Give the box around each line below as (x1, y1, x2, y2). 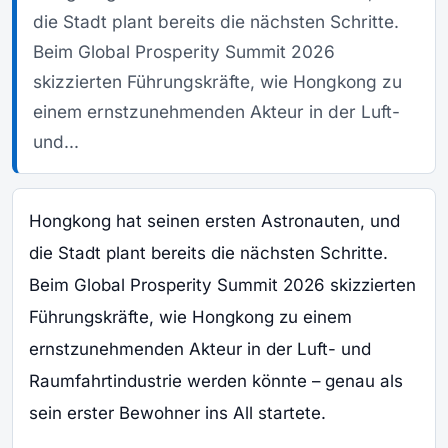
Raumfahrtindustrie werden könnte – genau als (29, 371, 403, 391)
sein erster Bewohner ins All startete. (29, 403, 326, 423)
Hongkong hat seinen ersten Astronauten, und (29, 211, 400, 231)
